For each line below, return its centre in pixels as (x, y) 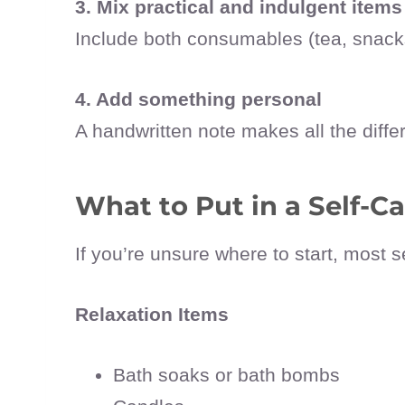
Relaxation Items (152, 315)
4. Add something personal (198, 99)
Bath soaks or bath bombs (226, 375)
